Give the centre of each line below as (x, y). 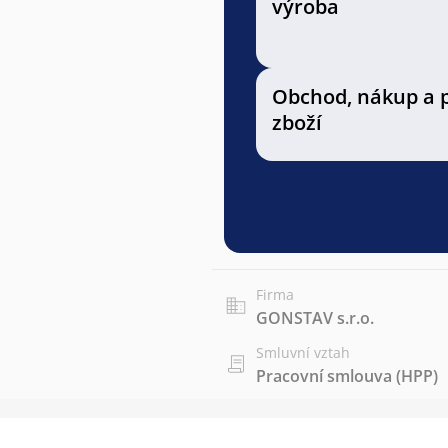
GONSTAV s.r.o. (315, 318)
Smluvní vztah (303, 352)
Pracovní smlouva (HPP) (347, 376)
